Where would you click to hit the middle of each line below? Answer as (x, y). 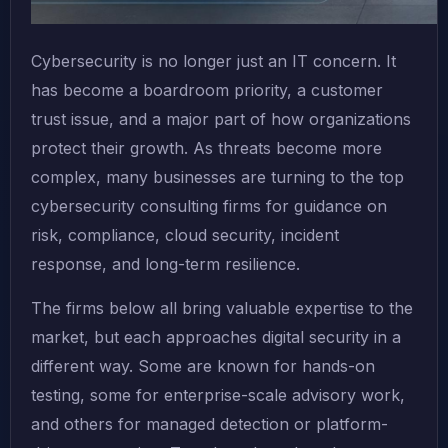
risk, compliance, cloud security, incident (185, 235)
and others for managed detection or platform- (209, 424)
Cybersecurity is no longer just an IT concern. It (213, 61)
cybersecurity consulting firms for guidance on (209, 206)
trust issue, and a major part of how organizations (221, 119)
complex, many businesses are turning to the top (217, 177)
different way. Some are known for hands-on (203, 366)
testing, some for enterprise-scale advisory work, (218, 395)
